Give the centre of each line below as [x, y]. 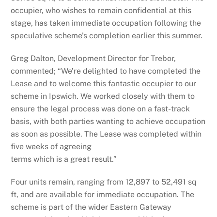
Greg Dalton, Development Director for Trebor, [93, 58]
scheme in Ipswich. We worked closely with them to [103, 96]
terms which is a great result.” [64, 159]
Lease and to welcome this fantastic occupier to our [104, 83]
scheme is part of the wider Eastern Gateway [91, 207]
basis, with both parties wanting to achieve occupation [108, 121]
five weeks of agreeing [51, 146]
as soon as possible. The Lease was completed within [106, 134]
